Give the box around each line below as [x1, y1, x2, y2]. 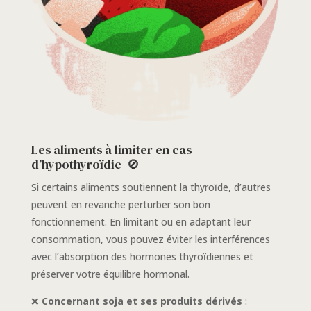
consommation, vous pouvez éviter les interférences [31, 233, 270, 246]
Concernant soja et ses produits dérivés [41, 294, 242, 308]
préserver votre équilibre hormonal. [31, 267, 190, 281]
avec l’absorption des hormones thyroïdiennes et [31, 250, 253, 264]
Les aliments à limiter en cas [31, 141, 192, 159]
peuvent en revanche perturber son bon [31, 198, 210, 212]
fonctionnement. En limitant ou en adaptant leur [31, 215, 251, 229]
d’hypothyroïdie [31, 155, 127, 174]
